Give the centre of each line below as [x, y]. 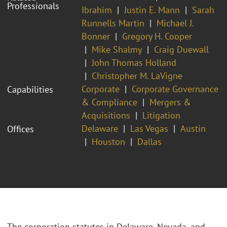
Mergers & [170, 102]
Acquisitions [106, 115]
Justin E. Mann [152, 10]
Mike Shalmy [117, 49]
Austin [193, 128]
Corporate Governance [175, 89]
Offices [21, 129]
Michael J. [175, 23]
